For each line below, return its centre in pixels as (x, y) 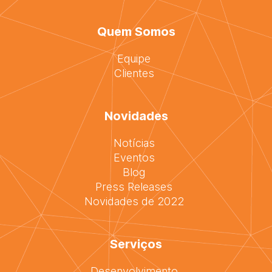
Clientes (134, 73)
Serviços (136, 244)
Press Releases (134, 186)
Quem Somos (136, 31)
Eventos (134, 157)
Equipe (134, 58)
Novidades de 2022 (134, 201)
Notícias (134, 143)
